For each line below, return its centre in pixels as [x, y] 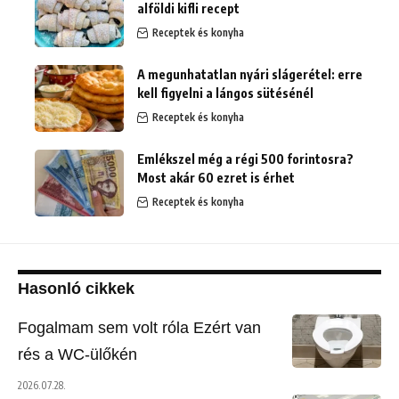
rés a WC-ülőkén [77, 354]
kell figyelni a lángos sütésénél [225, 93]
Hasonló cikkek [76, 289]
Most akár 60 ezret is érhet [216, 178]
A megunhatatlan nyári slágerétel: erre [250, 74]
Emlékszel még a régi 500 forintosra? [245, 159]
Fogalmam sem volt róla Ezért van [139, 328]
